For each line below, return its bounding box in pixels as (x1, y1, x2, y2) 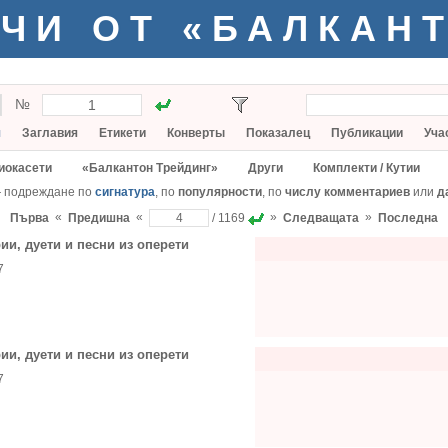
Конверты (167, 126, 225, 140)
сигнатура (95, 185, 155, 199)
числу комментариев (285, 185, 410, 199)
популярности (178, 185, 262, 199)
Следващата (283, 211, 359, 225)
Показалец (246, 126, 310, 140)
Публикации (331, 126, 403, 140)
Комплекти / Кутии (313, 161, 420, 175)
